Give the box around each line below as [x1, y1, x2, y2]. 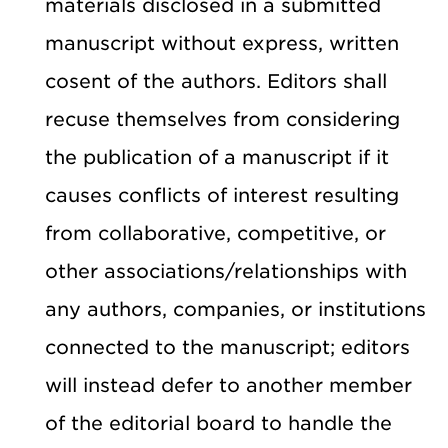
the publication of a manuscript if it [45, 145, 389, 169]
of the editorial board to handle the [45, 411, 392, 435]
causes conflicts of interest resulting [45, 183, 399, 207]
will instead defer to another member [45, 373, 412, 397]
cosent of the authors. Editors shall [45, 69, 387, 93]
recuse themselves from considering [45, 107, 400, 131]
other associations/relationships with [45, 259, 407, 283]
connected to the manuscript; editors [45, 335, 410, 359]
